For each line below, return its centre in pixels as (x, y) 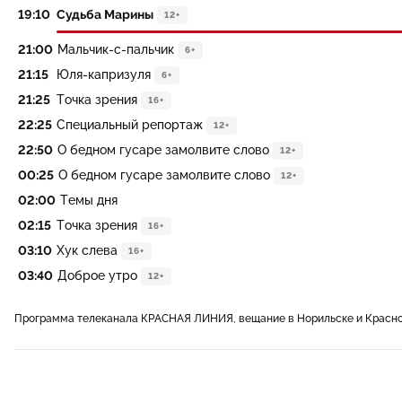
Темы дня (89, 200)
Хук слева (87, 250)
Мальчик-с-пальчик (116, 49)
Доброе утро (97, 275)
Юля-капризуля (104, 74)
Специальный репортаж (130, 125)
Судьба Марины (105, 14)
